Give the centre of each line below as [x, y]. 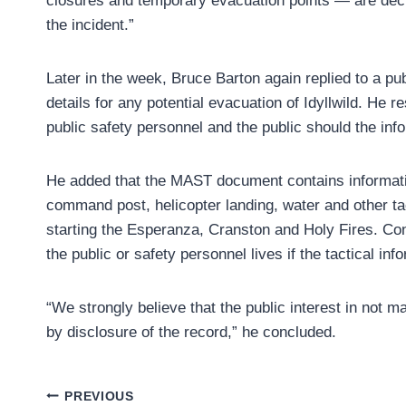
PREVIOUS [99, 396]
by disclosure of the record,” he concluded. [191, 333]
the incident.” [92, 25]
